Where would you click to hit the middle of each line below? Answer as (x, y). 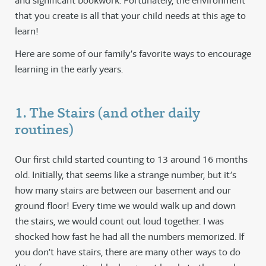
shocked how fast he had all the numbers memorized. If (129, 237)
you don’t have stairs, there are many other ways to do (128, 252)
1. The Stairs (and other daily (107, 113)
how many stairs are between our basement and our (123, 191)
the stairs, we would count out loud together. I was (119, 221)
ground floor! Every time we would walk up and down (125, 206)
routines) (44, 130)
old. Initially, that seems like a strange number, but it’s (126, 175)
